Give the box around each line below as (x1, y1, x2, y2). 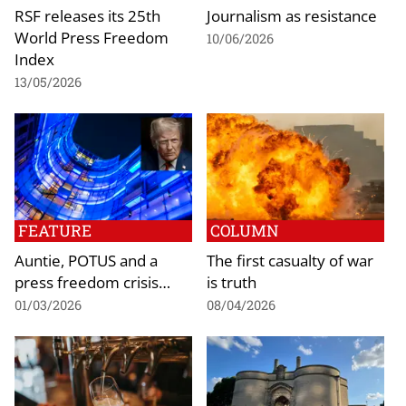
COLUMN (210, 219, 279, 241)
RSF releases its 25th (14, 5, 160, 27)
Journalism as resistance (207, 5, 377, 27)
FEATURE (18, 219, 92, 241)
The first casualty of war (207, 248, 373, 271)
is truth (207, 270, 256, 293)
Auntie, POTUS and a (14, 248, 158, 271)
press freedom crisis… (14, 270, 170, 293)
